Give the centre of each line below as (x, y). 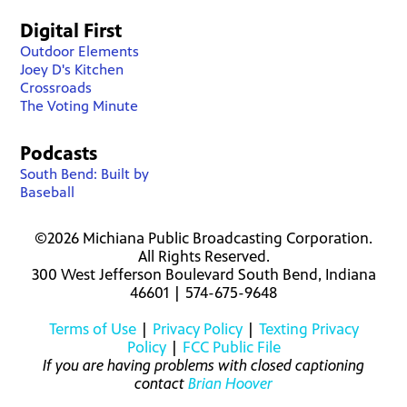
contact (161, 383)
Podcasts (59, 153)
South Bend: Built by (85, 174)
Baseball (48, 192)
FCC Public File (231, 347)
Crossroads (56, 87)
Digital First (71, 30)
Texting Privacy (308, 328)
